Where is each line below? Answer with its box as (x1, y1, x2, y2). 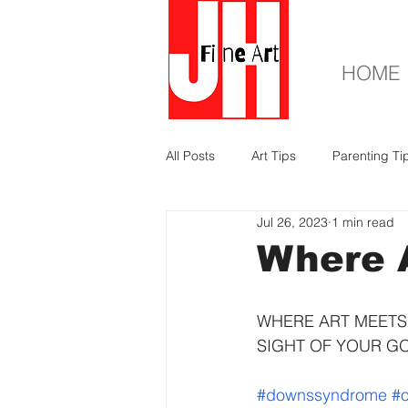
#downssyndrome (257, 384, 387, 405)
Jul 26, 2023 (257, 213, 328, 230)
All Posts (166, 147, 215, 164)
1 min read (331, 213, 394, 230)
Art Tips (251, 147, 296, 164)
